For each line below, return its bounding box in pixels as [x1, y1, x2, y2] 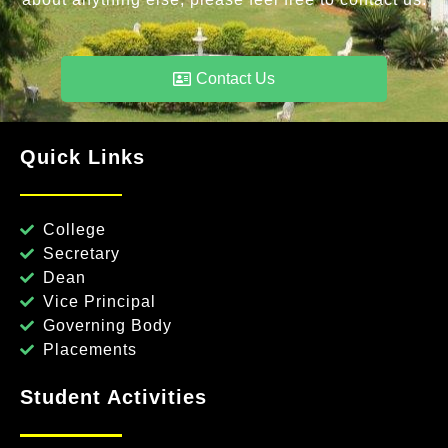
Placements [42, 341, 137, 359]
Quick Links [20, 145, 145, 168]
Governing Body [42, 317, 172, 335]
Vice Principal [42, 293, 156, 311]
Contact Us [195, 69, 275, 87]
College [42, 221, 106, 239]
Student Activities [20, 386, 207, 409]
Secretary [42, 245, 120, 263]
